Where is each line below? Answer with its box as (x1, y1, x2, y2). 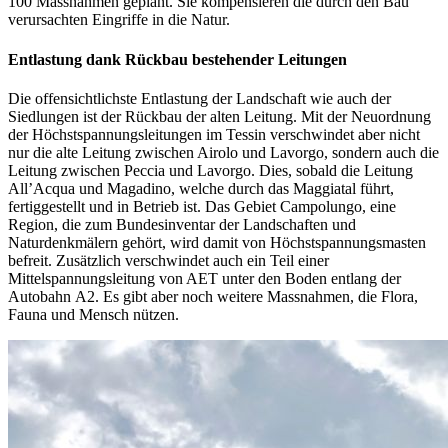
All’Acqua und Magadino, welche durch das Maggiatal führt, (8, 179, 394, 197)
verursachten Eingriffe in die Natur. (8, 11, 230, 29)
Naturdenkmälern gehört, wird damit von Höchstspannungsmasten (8, 233, 426, 251)
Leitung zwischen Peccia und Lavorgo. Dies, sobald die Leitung (8, 161, 413, 179)
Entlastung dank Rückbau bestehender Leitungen (8, 50, 347, 68)
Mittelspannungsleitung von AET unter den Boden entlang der (8, 269, 401, 287)
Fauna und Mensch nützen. (8, 305, 179, 323)
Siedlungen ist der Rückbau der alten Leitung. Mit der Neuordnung (8, 107, 431, 125)
